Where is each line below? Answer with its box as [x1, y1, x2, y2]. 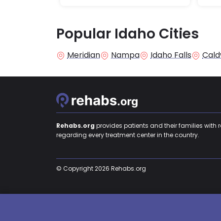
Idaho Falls [150, 49, 191, 61]
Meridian [67, 49, 100, 61]
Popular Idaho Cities [56, 24, 199, 44]
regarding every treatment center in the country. [56, 131, 199, 140]
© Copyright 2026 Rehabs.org [56, 164, 146, 173]
